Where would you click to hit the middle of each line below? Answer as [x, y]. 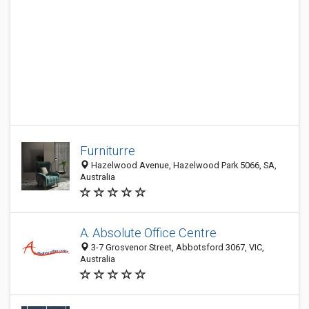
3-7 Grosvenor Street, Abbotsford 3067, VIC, [177, 247]
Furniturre [108, 151]
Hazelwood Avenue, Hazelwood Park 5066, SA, [183, 165]
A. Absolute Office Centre [148, 233]
